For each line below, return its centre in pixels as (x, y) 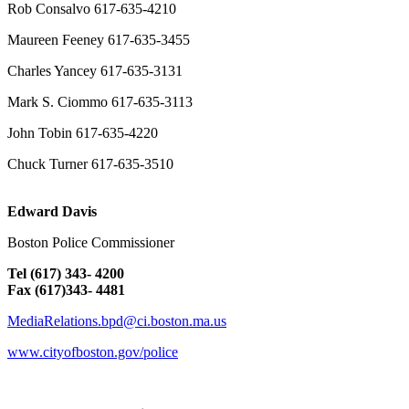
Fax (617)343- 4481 (66, 290)
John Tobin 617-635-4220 (83, 133)
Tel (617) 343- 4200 (66, 274)
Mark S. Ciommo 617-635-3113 (100, 102)
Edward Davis (52, 212)
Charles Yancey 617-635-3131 (95, 71)
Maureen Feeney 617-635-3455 (100, 40)
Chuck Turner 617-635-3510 (90, 164)
